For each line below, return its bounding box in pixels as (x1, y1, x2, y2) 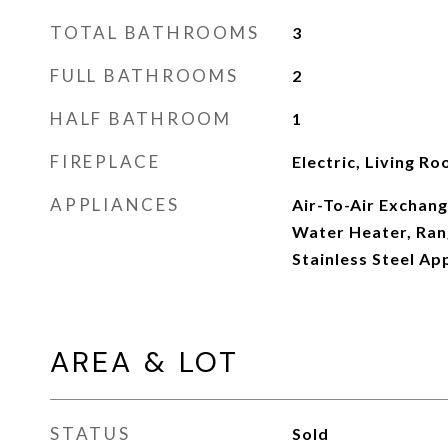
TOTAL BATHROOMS (50, 22, 260, 43)
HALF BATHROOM (50, 108, 232, 129)
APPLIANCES (50, 194, 180, 215)
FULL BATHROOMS (50, 65, 239, 86)
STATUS (50, 423, 131, 444)
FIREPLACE (50, 151, 161, 172)
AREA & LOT (50, 343, 239, 381)
